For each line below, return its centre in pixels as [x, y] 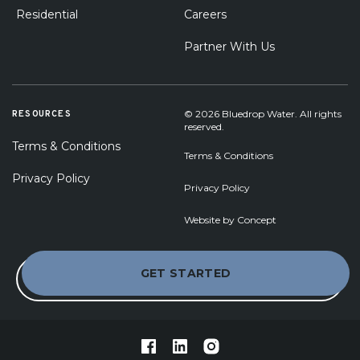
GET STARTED [186, 273]
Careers [205, 14]
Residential [47, 14]
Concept [257, 219]
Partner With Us [229, 46]
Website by [211, 219]
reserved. [204, 126]
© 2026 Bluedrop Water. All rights [263, 113]
